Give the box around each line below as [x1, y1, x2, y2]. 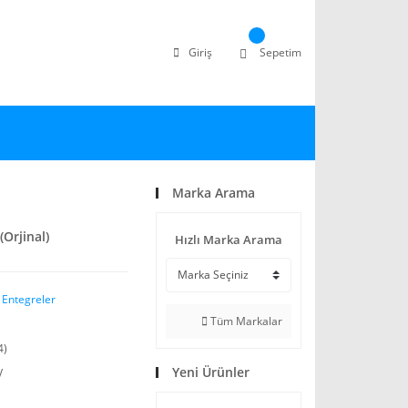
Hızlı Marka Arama [175, 231, 282, 248]
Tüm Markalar [208, 313, 282, 329]
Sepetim [260, 45, 301, 60]
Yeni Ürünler [172, 363, 250, 381]
